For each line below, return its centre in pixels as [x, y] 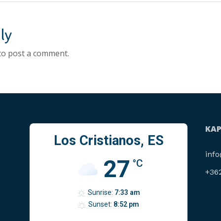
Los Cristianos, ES [109, 141]
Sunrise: [100, 192]
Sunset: [100, 204]
